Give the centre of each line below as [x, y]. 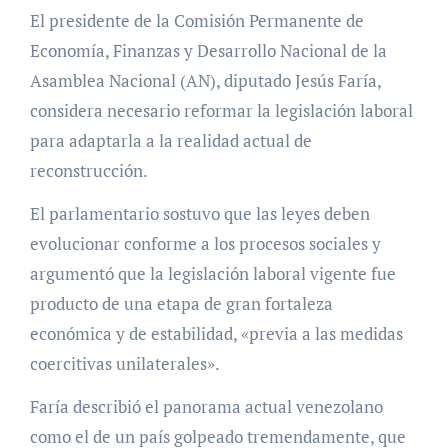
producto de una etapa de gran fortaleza [181, 304]
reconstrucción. [90, 171]
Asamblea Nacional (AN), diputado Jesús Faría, [205, 81]
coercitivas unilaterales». [126, 364]
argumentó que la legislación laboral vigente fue [212, 274]
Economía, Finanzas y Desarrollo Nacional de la [208, 51]
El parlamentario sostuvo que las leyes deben [199, 214]
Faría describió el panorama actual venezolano [206, 407]
